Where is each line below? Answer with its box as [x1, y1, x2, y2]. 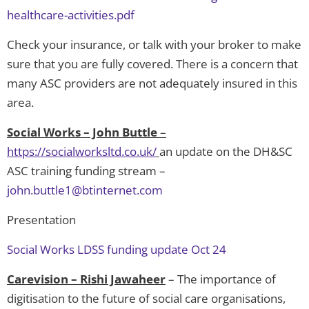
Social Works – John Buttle [7, 124, 157, 141]
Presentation [7, 212, 76, 228]
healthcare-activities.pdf [7, 7, 134, 23]
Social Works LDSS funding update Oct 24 [7, 241, 226, 258]
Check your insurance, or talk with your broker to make [7, 37, 301, 53]
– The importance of [166, 271, 276, 288]
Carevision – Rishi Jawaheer [7, 271, 166, 288]
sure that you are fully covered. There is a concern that [7, 56, 298, 72]
